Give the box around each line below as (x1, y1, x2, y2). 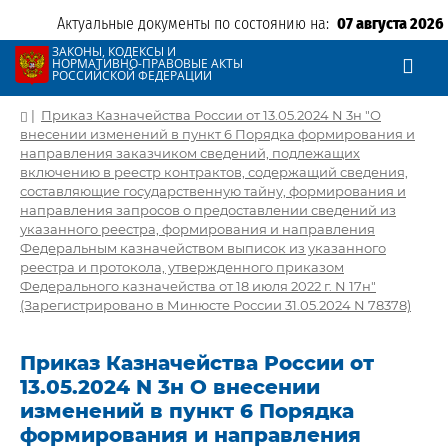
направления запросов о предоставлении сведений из (20, 202, 396, 218)
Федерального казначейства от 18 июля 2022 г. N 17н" (20, 278, 376, 294)
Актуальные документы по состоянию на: (57, 14, 337, 33)
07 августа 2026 (337, 14, 444, 33)
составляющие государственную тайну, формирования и (20, 183, 406, 199)
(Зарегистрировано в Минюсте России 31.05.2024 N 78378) (20, 297, 411, 313)
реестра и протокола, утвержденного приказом (20, 259, 344, 275)
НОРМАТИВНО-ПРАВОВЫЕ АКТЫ (52, 55, 243, 72)
